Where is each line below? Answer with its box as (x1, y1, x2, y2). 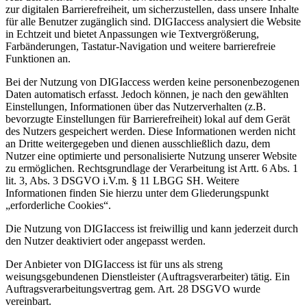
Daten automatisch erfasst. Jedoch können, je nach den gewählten (5, 88, 288, 101)
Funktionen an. (5, 53, 71, 65)
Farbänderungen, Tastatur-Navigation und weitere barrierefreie (5, 40, 275, 53)
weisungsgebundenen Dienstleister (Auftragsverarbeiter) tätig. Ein (5, 271, 290, 283)
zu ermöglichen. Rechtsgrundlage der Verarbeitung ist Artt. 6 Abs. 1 (5, 162, 298, 175)
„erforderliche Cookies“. (5, 199, 111, 212)
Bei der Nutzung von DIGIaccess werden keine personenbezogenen (5, 76, 299, 88)
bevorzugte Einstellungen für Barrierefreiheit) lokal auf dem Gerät (5, 113, 290, 125)
